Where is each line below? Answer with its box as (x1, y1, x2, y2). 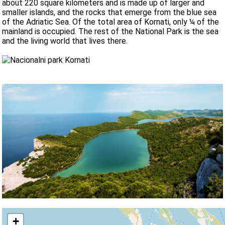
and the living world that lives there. (2, 36, 128, 46)
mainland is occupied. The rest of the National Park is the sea (2, 27, 219, 37)
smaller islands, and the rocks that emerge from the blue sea (2, 8, 217, 18)
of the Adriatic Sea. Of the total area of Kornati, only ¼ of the (2, 17, 219, 27)
